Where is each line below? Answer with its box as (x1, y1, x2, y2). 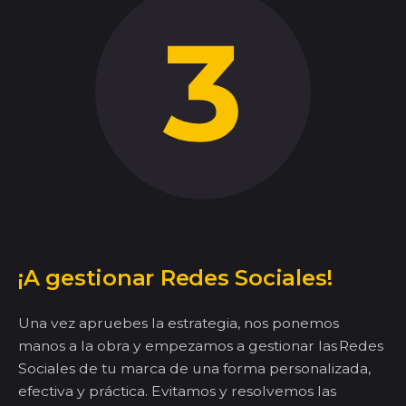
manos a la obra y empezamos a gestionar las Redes (18, 337, 383, 355)
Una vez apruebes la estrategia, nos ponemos (18, 314, 339, 333)
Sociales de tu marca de (18, 360, 192, 378)
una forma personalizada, (192, 360, 371, 378)
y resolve (216, 382, 284, 401)
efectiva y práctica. (18, 382, 151, 401)
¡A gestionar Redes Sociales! (18, 265, 333, 292)
